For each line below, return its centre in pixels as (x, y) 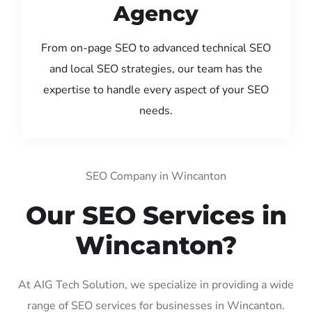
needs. (156, 110)
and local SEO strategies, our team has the (156, 69)
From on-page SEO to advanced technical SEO (156, 48)
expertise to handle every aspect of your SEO (156, 89)
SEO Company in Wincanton (156, 176)
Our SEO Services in (156, 215)
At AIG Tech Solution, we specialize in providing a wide (156, 284)
